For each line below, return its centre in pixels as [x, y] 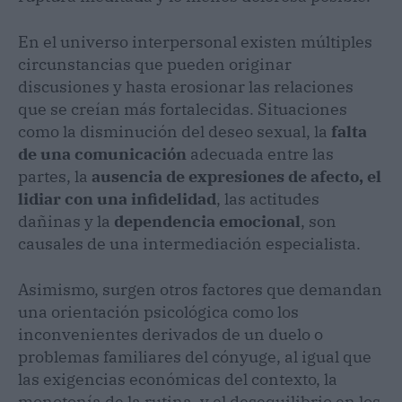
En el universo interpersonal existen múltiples [195, 41]
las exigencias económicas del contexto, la [178, 379]
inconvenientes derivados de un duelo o [170, 334]
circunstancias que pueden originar [155, 64]
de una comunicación [104, 153]
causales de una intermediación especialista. [189, 243]
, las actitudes [268, 198]
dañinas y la [66, 221]
